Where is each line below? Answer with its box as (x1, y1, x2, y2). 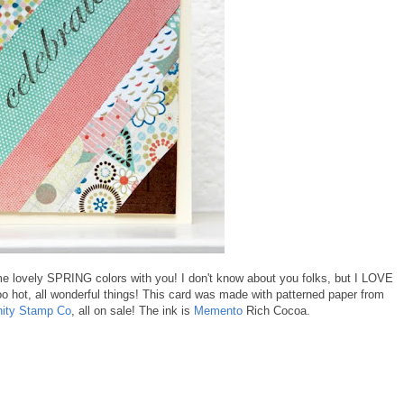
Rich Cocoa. (243, 303, 310, 317)
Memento (194, 303, 243, 317)
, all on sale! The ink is (71, 303, 194, 317)
